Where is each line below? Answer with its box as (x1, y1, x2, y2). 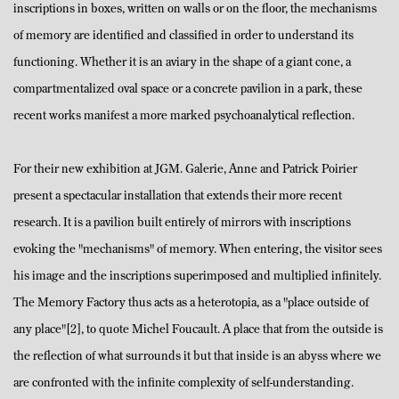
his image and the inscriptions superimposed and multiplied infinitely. (13, 271, 381, 283)
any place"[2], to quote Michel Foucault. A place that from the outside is (13, 324, 383, 337)
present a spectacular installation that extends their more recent (13, 191, 342, 203)
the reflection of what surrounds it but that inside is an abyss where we (13, 351, 381, 363)
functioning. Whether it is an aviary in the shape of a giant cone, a (13, 57, 351, 69)
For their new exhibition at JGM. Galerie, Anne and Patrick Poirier (13, 164, 357, 176)
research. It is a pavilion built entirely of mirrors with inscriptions (13, 217, 351, 230)
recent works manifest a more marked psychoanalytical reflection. (13, 110, 354, 123)
